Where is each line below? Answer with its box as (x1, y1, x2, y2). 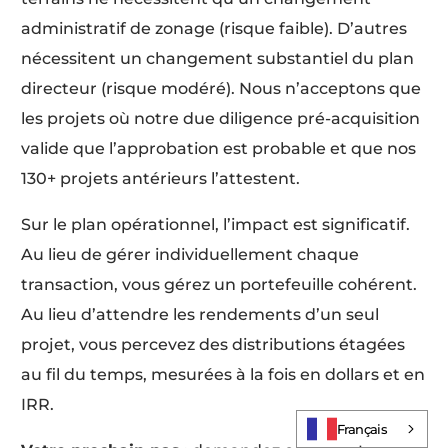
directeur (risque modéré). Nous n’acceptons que (21, 79, 422, 99)
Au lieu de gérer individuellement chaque (21, 245, 360, 265)
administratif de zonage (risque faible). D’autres (21, 19, 408, 39)
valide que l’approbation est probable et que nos (21, 139, 417, 159)
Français (337, 421, 387, 437)
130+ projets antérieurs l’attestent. (21, 169, 301, 189)
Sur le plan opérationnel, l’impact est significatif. (21, 215, 411, 235)
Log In (196, 383, 252, 412)
